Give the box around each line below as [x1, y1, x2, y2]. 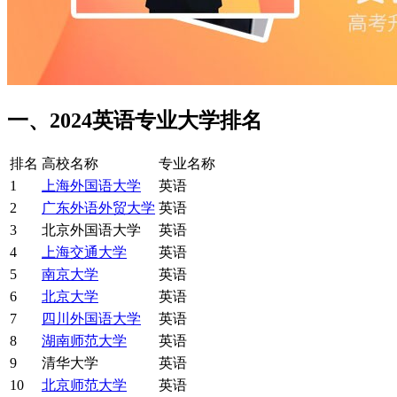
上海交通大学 [42, 244, 127, 260]
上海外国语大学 [42, 177, 141, 193]
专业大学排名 [135, 108, 262, 132]
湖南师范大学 [42, 332, 127, 348]
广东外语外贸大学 [42, 199, 155, 215]
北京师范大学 [42, 377, 127, 393]
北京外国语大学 [42, 222, 141, 237]
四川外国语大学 [42, 310, 141, 326]
